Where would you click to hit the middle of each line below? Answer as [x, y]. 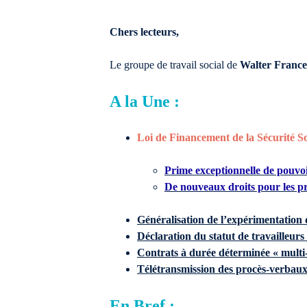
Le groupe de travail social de [175, 65]
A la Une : [145, 101]
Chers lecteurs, [144, 32]
